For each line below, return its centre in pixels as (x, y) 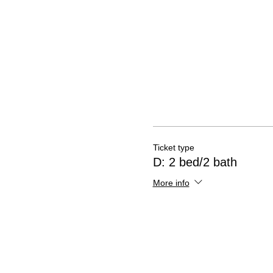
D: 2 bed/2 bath (195, 162)
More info (171, 183)
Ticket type (173, 147)
